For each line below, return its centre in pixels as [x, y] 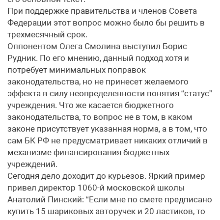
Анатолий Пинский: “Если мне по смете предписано [110, 199]
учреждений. [32, 164]
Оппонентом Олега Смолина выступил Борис [97, 46]
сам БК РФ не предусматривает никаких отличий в [108, 140]
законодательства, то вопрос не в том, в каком [100, 117]
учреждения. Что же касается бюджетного [91, 105]
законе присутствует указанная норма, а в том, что [107, 129]
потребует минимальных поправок [77, 70]
